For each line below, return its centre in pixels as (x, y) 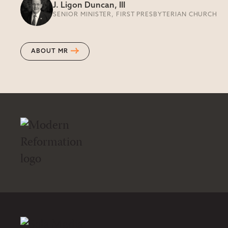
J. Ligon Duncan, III (89, 6)
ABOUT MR (50, 51)
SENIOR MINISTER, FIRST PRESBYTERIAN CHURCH (135, 15)
